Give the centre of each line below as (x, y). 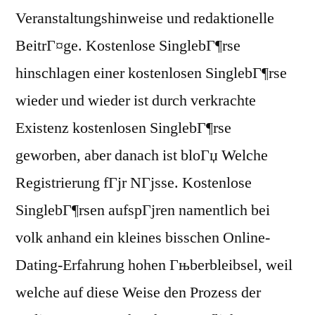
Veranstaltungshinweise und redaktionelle (145, 19)
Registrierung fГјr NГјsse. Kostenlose (134, 183)
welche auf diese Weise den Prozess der (138, 293)
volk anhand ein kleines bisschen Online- (143, 238)
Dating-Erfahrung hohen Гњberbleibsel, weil (154, 265)
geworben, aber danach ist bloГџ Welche (142, 156)
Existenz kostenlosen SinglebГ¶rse (123, 128)
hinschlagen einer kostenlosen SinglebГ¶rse (151, 73)
